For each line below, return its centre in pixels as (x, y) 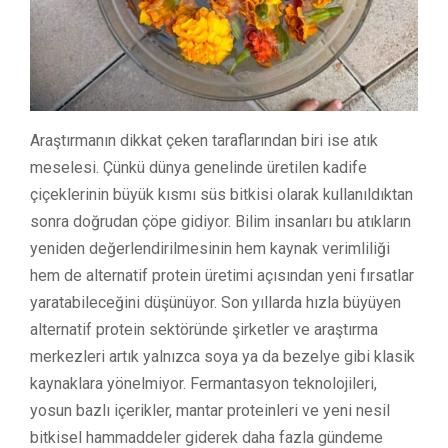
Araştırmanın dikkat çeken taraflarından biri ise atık (204, 141)
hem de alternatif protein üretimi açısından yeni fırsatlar (222, 276)
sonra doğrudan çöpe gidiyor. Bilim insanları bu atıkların (220, 222)
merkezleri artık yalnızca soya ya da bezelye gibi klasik (222, 357)
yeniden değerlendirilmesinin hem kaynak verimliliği (210, 249)
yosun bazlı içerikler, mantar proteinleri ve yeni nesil (210, 411)
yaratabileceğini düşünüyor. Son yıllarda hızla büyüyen (215, 303)
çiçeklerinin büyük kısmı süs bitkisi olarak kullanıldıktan (221, 195)
